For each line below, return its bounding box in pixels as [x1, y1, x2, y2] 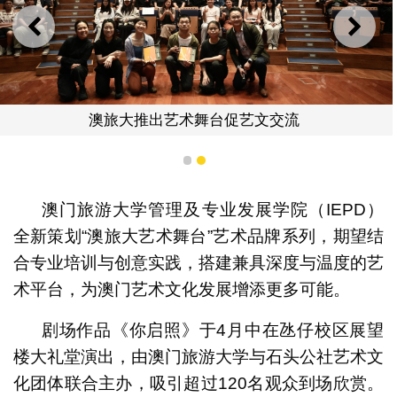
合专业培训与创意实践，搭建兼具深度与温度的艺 [12, 253, 385, 273]
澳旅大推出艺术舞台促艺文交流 [89, 111, 300, 128]
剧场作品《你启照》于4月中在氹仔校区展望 [41, 321, 385, 340]
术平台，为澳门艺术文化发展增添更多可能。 [12, 280, 350, 300]
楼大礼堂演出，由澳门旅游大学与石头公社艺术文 [12, 347, 385, 367]
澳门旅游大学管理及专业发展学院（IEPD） [41, 200, 385, 220]
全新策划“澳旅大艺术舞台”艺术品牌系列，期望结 [12, 227, 385, 246]
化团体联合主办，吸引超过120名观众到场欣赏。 [12, 374, 385, 393]
